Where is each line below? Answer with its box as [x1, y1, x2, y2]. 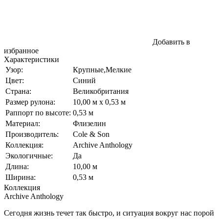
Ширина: [5, 173, 36, 181]
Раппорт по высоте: [5, 108, 71, 117]
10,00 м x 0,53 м [73, 97, 126, 106]
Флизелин [73, 119, 106, 128]
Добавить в [151, 37, 190, 46]
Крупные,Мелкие [73, 65, 131, 74]
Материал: [5, 119, 40, 128]
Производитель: [5, 130, 59, 138]
